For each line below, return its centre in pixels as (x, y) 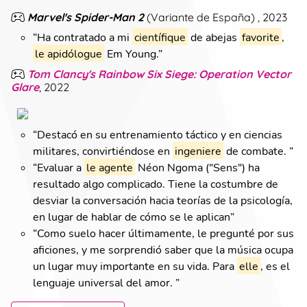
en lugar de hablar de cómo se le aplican (132, 216)
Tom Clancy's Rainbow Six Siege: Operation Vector (159, 73)
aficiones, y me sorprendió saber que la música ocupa (163, 249)
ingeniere (198, 150)
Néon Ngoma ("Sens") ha (197, 167)
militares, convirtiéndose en (103, 150)
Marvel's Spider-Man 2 (86, 16)
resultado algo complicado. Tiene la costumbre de (156, 183)
